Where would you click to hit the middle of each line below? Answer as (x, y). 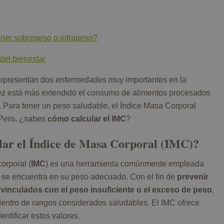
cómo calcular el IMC (87, 119)
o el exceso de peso (174, 190)
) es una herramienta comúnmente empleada (125, 164)
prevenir (193, 177)
